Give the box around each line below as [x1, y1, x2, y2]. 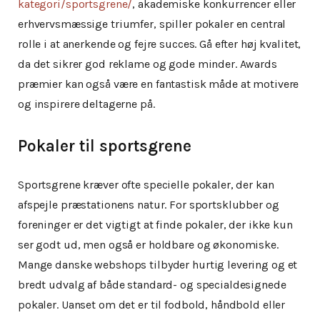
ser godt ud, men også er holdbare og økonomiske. [18, 237, 279, 251]
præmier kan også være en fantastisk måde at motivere [18, 77, 299, 91]
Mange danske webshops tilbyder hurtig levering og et [18, 257, 298, 271]
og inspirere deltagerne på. [18, 97, 155, 111]
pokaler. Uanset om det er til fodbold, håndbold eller [18, 297, 286, 311]
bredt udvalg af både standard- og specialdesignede [18, 277, 286, 291]
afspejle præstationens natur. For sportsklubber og [18, 197, 279, 211]
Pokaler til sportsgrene [18, 136, 191, 156]
